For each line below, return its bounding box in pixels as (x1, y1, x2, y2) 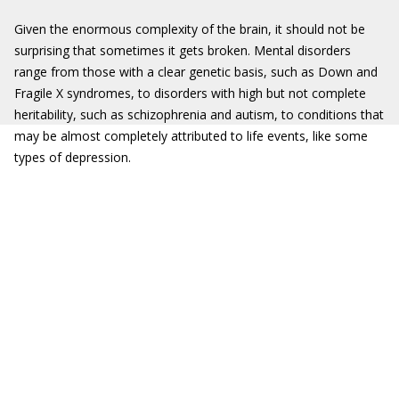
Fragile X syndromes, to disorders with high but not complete (14, 85, 366, 102)
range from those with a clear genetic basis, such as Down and (14, 63, 378, 80)
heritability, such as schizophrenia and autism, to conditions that (14, 106, 384, 123)
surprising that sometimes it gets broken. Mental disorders (14, 42, 351, 59)
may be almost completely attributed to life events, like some (14, 127, 368, 144)
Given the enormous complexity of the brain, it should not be (14, 20, 365, 37)
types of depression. (14, 149, 131, 166)
